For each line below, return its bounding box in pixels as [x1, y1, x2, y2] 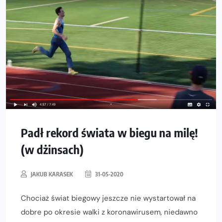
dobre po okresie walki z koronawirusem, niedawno [21, 207, 198, 218]
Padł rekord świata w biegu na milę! [21, 125, 198, 140]
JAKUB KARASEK [31, 170, 73, 178]
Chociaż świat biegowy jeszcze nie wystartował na [21, 193, 196, 204]
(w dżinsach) [21, 142, 84, 157]
